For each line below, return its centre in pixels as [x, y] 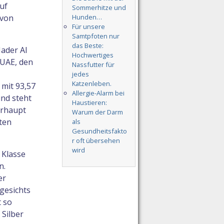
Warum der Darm [97, 112]
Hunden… [87, 17]
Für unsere [88, 27]
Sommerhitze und [99, 8]
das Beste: [87, 46]
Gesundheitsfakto [99, 131]
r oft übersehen [96, 141]
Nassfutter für [93, 65]
